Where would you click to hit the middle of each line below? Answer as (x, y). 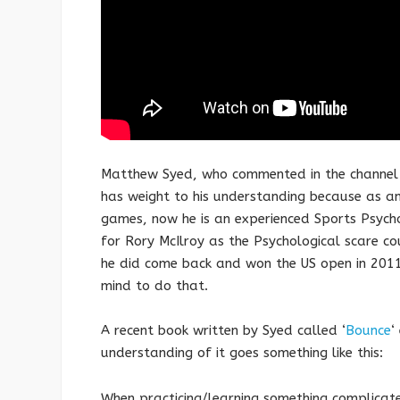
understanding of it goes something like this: (242, 353)
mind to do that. (154, 285)
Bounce (368, 331)
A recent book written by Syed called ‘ (223, 331)
